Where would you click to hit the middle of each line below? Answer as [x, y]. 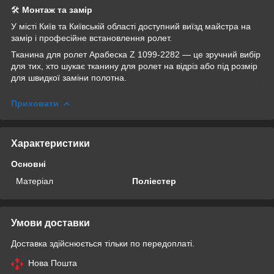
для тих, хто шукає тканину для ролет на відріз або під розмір [134, 66]
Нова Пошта [53, 263]
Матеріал [35, 181]
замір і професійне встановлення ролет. [91, 38]
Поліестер [154, 181]
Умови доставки [50, 223]
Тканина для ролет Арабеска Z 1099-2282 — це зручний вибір [136, 54]
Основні [28, 164]
